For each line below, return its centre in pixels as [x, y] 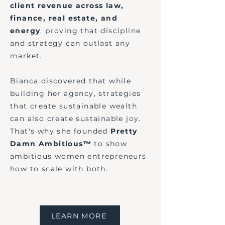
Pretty [124, 131]
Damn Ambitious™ [51, 144]
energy [25, 31]
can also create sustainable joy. [76, 119]
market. [26, 56]
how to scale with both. [59, 169]
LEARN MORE [79, 216]
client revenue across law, [67, 6]
